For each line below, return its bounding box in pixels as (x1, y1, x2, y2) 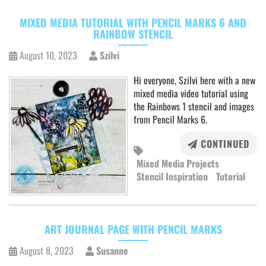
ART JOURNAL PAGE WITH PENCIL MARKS (44, 221, 222, 237)
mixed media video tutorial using (134, 86, 248, 100)
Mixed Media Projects (137, 156, 219, 170)
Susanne (94, 243, 128, 258)
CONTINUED (198, 137, 249, 151)
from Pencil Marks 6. (134, 112, 207, 126)
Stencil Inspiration (137, 169, 208, 183)
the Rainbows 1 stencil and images (134, 99, 254, 113)
